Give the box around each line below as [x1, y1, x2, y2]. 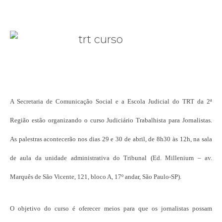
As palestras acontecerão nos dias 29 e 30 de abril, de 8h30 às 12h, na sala [10, 135, 212, 143]
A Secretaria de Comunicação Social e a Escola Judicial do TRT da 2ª [10, 97, 212, 105]
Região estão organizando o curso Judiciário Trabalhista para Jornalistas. [10, 116, 212, 124]
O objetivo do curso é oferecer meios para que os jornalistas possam [10, 204, 212, 212]
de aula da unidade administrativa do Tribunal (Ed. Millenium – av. [10, 154, 212, 162]
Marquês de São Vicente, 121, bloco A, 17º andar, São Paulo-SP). [10, 172, 181, 180]
